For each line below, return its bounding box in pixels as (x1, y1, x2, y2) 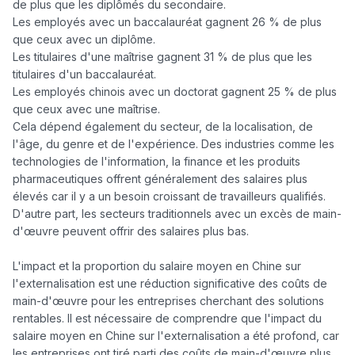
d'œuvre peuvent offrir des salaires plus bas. (13, 223, 249, 238)
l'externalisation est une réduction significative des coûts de (13, 276, 327, 290)
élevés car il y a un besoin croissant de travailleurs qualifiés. (13, 189, 326, 203)
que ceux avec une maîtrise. (13, 101, 160, 116)
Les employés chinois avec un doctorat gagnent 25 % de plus (13, 84, 337, 98)
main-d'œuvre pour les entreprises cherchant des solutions (13, 293, 324, 307)
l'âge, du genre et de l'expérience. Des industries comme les (13, 136, 334, 151)
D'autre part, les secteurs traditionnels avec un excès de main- (13, 206, 342, 220)
